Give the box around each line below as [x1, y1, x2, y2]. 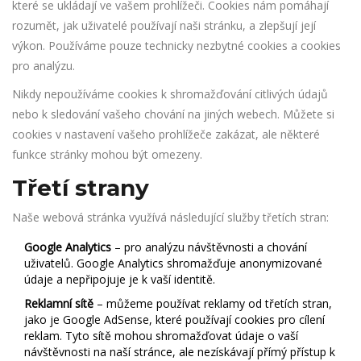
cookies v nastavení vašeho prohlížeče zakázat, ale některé [12, 127, 320, 142]
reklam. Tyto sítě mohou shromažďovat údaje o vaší [24, 328, 298, 343]
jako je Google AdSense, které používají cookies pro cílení [24, 312, 325, 327]
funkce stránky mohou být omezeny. [12, 147, 202, 162]
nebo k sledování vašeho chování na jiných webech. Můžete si [12, 106, 334, 122]
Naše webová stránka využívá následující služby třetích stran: [12, 210, 329, 225]
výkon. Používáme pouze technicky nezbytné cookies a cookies [12, 38, 341, 53]
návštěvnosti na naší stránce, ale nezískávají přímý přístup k [24, 344, 335, 359]
